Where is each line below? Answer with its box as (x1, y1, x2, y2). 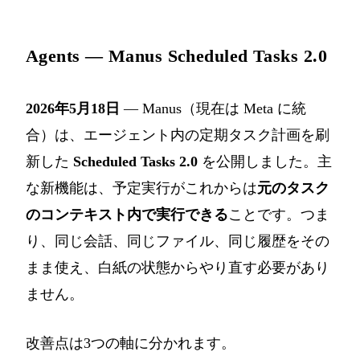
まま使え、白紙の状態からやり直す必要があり (26, 260, 329, 276)
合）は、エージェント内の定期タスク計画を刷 (26, 127, 329, 144)
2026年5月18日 (26, 100, 120, 117)
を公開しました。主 (198, 153, 332, 170)
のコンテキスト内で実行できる (26, 207, 228, 223)
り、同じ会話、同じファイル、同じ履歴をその (26, 233, 329, 250)
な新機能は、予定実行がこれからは (26, 180, 257, 197)
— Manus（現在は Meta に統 (120, 100, 306, 117)
